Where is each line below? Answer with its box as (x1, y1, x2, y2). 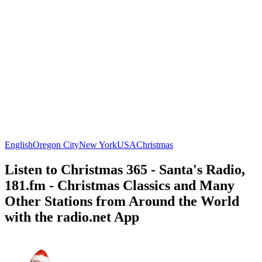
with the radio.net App (5, 209, 139, 225)
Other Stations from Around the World (5, 193, 239, 209)
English (5, 139, 33, 150)
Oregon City (33, 139, 79, 150)
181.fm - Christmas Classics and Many (5, 177, 235, 193)
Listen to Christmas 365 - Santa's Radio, (5, 161, 245, 177)
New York (79, 139, 117, 150)
